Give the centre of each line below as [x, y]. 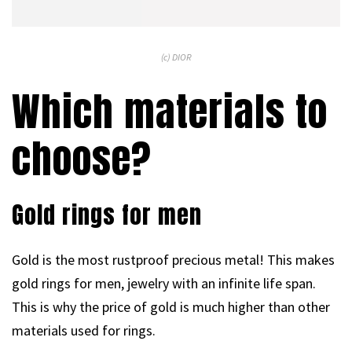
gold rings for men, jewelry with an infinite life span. [164, 283]
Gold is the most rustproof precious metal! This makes [173, 259]
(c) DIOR [176, 57]
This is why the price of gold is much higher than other [171, 306]
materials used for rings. [84, 330]
